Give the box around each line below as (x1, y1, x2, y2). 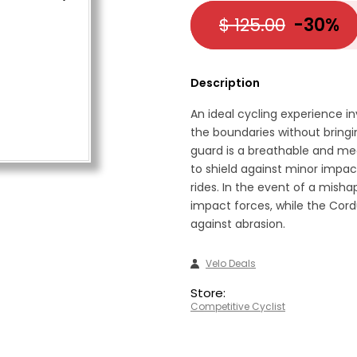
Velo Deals (206, 257, 257, 270)
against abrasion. (190, 216, 285, 232)
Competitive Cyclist (190, 300, 285, 313)
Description (190, 75, 260, 91)
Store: (190, 284, 226, 301)
